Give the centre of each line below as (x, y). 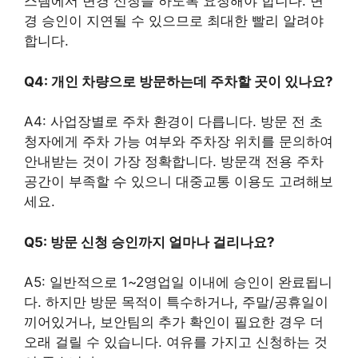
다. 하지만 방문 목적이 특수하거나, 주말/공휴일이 (176, 302)
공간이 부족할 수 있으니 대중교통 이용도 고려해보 (179, 181)
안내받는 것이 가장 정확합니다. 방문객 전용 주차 (174, 161)
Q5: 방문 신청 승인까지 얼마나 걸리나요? (149, 242)
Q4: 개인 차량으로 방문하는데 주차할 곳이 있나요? (179, 81)
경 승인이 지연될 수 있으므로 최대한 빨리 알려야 (174, 21)
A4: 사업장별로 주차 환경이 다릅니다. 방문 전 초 (173, 121)
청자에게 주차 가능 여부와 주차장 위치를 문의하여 (179, 141)
